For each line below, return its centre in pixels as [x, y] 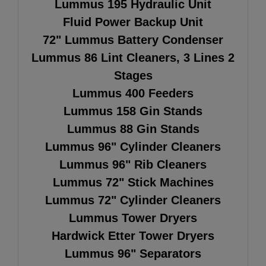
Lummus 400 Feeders [133, 93]
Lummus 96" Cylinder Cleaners [133, 146]
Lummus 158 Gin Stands [133, 111]
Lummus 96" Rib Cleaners [133, 164]
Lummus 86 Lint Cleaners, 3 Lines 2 [133, 57]
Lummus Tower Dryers [133, 218]
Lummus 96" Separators [133, 253]
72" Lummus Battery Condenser [133, 39]
